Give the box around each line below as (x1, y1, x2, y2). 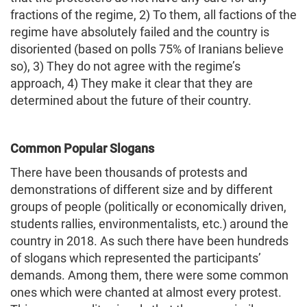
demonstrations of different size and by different (10, 182, 273, 197)
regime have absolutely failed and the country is (10, 24, 269, 39)
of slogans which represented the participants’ (10, 250, 261, 265)
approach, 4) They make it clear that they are (10, 75, 253, 90)
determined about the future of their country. (10, 93, 251, 108)
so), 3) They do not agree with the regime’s (10, 58, 241, 73)
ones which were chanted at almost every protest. (10, 284, 282, 299)
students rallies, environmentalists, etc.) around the (10, 216, 288, 231)
